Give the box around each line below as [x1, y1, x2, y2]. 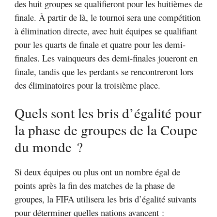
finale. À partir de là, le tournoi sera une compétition [15, 11, 201, 24]
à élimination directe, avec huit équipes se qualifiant [15, 25, 197, 37]
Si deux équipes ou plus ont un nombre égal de [15, 165, 180, 178]
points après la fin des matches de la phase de [15, 179, 175, 191]
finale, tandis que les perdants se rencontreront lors [15, 65, 193, 78]
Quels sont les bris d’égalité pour [15, 103, 201, 122]
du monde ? [15, 137, 83, 156]
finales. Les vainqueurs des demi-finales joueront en [15, 52, 198, 64]
